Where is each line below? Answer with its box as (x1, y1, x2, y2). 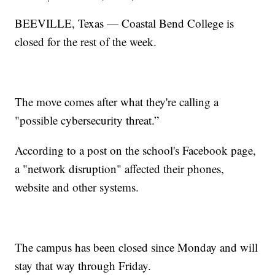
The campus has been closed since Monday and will (15, 239, 258, 255)
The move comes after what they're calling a (15, 93, 219, 109)
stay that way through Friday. (15, 257, 152, 273)
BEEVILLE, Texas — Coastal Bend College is (15, 15, 234, 31)
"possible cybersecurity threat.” (15, 112, 160, 128)
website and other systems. (15, 179, 139, 195)
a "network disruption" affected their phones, (15, 160, 225, 176)
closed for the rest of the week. (15, 33, 157, 49)
